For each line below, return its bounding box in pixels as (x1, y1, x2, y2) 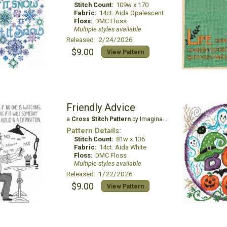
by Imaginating (130, 116, 163, 123)
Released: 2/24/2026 (66, 35, 133, 44)
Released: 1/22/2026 (66, 170, 133, 178)
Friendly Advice (66, 101, 135, 113)
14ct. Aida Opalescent (99, 9, 164, 17)
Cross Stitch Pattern (71, 116, 131, 123)
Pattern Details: (66, 126, 121, 135)
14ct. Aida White (99, 143, 146, 151)
